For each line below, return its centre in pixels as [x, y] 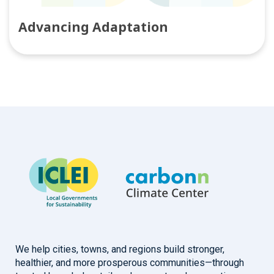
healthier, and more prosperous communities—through [130, 263]
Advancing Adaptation [93, 27]
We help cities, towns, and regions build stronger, [120, 250]
